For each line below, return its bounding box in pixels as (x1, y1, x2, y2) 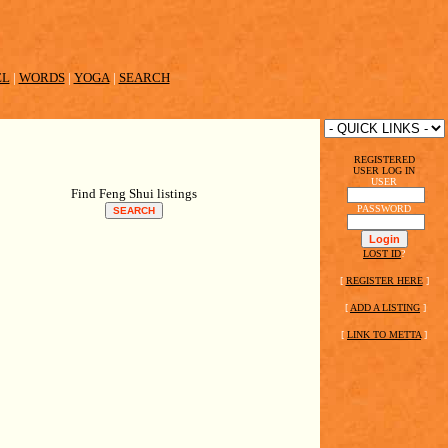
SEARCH (118, 70, 170, 85)
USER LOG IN (353, 165, 415, 176)
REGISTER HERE (345, 275, 423, 286)
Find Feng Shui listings (70, 186, 197, 201)
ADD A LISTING (350, 302, 420, 313)
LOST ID (363, 248, 401, 259)
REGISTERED (353, 154, 415, 165)
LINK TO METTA (347, 329, 421, 340)
